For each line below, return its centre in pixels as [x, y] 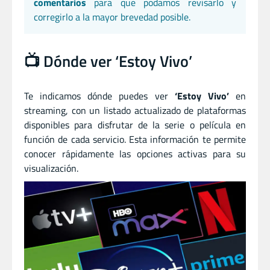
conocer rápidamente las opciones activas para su [135, 153]
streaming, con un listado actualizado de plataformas [135, 110]
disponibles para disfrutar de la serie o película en [135, 124]
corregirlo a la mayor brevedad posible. [112, 17]
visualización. [51, 168]
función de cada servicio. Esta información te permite [135, 139]
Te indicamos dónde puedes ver [99, 96]
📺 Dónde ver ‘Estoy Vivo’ [108, 61]
